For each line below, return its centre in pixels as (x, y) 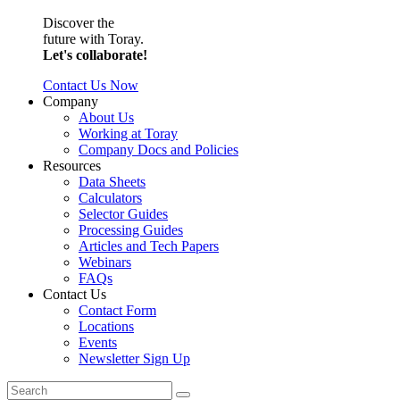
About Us (106, 117)
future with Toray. (93, 38)
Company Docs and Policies (158, 149)
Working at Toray (128, 133)
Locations (106, 326)
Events (98, 342)
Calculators (110, 197)
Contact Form (117, 310)
